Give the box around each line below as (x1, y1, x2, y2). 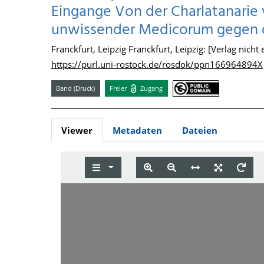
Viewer (61, 124, 93, 137)
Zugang (138, 83, 163, 93)
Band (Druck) (56, 83, 95, 93)
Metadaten (113, 124, 162, 137)
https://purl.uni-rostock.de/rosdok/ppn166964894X (51, 58, 263, 70)
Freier (110, 83, 129, 93)
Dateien (182, 124, 217, 137)
